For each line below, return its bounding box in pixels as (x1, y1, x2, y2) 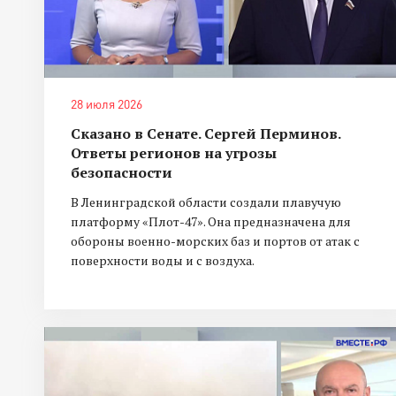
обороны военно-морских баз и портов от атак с (71, 232, 360, 250)
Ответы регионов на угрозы (71, 143, 277, 164)
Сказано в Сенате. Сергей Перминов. (71, 124, 340, 144)
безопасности (71, 163, 172, 183)
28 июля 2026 (71, 96, 142, 112)
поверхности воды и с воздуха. (71, 252, 255, 270)
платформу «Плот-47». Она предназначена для (71, 213, 351, 231)
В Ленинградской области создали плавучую (71, 194, 341, 211)
